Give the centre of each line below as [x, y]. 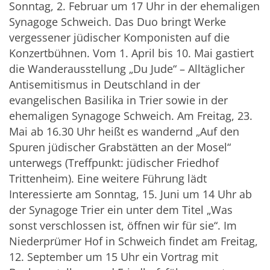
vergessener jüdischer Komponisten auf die [119, 38]
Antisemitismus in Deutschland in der [105, 85]
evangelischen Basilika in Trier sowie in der [118, 100]
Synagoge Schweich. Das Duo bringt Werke [118, 22]
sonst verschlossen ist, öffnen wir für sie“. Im [123, 226]
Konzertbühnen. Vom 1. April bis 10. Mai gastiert [131, 53]
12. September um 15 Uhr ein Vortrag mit [114, 257]
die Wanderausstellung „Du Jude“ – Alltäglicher [127, 69]
